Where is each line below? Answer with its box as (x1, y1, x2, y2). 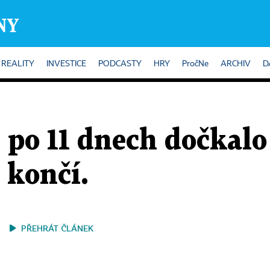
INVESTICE (46, 60, 86, 68)
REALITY (1, 60, 34, 68)
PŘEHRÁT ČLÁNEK (21, 223, 93, 233)
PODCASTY (98, 60, 142, 68)
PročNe (182, 60, 209, 68)
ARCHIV (221, 60, 251, 68)
